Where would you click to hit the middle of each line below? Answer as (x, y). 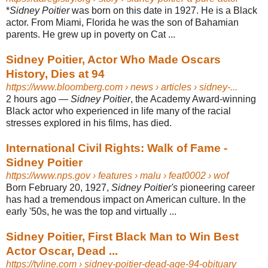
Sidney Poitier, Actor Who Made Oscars (113, 59)
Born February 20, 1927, (59, 187)
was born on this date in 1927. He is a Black (163, 10)
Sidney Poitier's (144, 187)
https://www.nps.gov (48, 175)
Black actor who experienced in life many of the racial (118, 111)
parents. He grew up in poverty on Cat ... (91, 34)
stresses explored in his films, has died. (89, 123)
